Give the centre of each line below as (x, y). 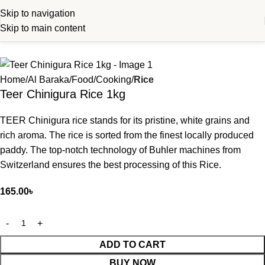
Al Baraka (49, 80)
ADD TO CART (132, 245)
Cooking (114, 80)
